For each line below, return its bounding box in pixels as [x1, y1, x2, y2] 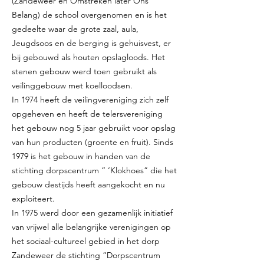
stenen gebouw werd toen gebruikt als [12, 66, 157, 77]
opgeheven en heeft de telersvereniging [12, 108, 163, 119]
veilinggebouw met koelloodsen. [12, 80, 133, 91]
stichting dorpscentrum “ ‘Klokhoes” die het [12, 165, 177, 176]
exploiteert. [12, 193, 55, 204]
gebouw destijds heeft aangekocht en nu [12, 179, 165, 190]
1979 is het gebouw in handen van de [12, 151, 150, 161]
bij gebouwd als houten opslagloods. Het [12, 52, 165, 62]
